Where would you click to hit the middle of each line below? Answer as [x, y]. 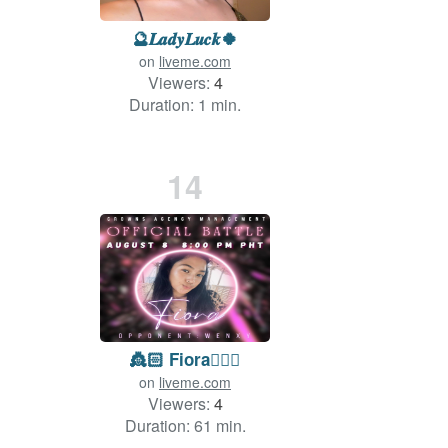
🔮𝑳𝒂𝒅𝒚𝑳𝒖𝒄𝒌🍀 [185, 38]
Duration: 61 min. [185, 426]
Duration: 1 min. [185, 105]
